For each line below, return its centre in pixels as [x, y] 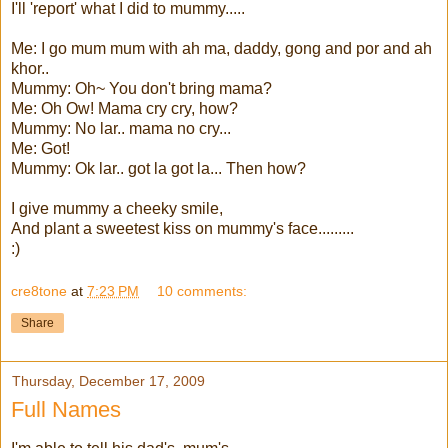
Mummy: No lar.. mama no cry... [121, 128]
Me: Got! [40, 148]
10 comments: [202, 291]
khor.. [30, 68]
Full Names [66, 410]
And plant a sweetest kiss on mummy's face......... [182, 228]
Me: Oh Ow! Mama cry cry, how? [124, 108]
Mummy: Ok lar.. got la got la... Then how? [158, 168]
